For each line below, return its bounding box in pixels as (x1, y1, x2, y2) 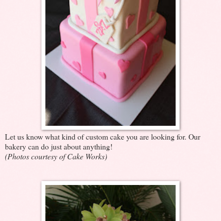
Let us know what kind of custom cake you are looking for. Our (5, 131, 200, 142)
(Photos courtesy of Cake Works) (5, 150, 107, 161)
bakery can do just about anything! (5, 141, 112, 151)
